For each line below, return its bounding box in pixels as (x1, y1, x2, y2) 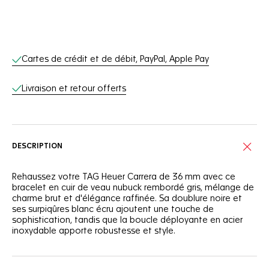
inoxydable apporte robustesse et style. (12, 227, 175, 235)
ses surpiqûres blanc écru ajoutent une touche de (12, 205, 214, 214)
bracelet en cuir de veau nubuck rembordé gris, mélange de (12, 184, 254, 192)
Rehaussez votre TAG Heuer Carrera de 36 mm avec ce (12, 173, 235, 181)
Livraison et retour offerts (22, 84, 126, 93)
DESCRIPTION (12, 143, 62, 150)
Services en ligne (11, 47, 133, 62)
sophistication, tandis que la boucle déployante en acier (12, 216, 243, 225)
